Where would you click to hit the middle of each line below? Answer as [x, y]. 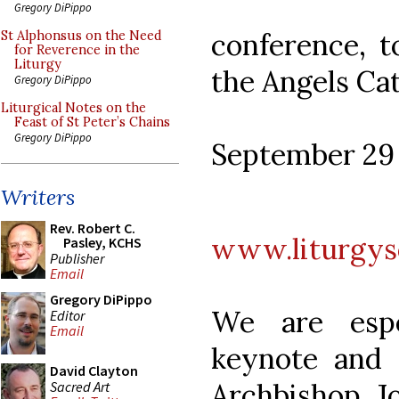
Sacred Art [80, 386]
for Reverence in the [77, 50]
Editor [67, 315]
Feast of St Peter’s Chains [92, 122]
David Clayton [94, 370]
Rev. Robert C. [93, 228]
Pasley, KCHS [102, 242]
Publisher [77, 258]
